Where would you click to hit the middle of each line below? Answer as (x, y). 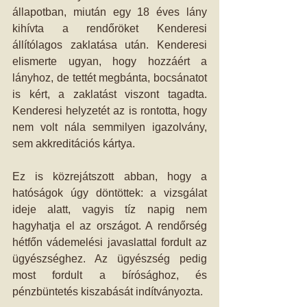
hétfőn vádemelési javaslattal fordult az (110, 242)
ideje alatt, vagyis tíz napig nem (110, 209)
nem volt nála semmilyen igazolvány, (110, 127)
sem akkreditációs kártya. (74, 144)
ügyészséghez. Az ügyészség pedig (110, 259)
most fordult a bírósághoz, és (110, 275)
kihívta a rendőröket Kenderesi (110, 28)
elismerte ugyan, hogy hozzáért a (110, 61)
